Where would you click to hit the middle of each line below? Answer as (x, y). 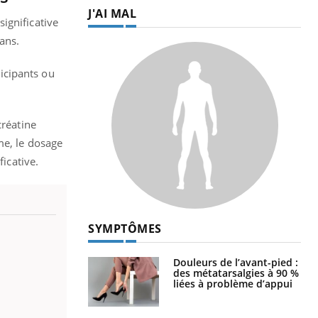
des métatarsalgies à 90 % (236, 273)
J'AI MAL (112, 13)
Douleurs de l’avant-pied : (236, 262)
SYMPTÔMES (125, 228)
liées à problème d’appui (233, 283)
